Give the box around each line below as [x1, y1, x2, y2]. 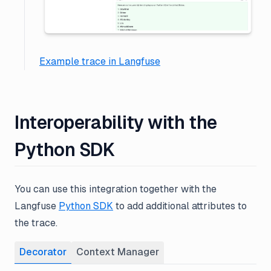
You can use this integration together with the [15, 183, 217, 195]
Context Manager [76, 246, 159, 258]
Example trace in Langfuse [39, 55, 160, 67]
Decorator [19, 246, 67, 258]
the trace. [15, 217, 57, 229]
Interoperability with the [15, 111, 217, 133]
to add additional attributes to [113, 200, 247, 212]
